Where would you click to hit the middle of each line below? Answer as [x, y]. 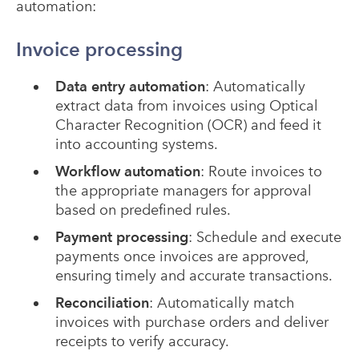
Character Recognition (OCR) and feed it [188, 125]
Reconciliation [102, 303]
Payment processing [121, 237]
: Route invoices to [261, 171]
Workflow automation [127, 171]
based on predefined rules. [143, 210]
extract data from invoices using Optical [186, 106]
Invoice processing [99, 50]
